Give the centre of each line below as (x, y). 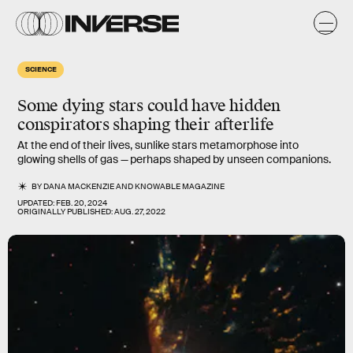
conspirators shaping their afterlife (146, 124)
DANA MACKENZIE (79, 186)
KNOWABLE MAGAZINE (180, 186)
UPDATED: (37, 203)
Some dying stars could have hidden (149, 106)
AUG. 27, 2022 (140, 212)
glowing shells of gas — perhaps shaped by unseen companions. (174, 159)
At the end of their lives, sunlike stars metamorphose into (158, 145)
